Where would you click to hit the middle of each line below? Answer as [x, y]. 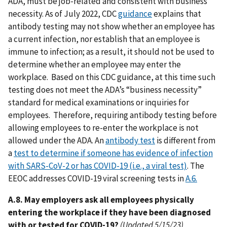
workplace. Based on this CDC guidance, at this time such [112, 77]
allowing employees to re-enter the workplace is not [103, 128]
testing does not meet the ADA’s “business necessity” [105, 90]
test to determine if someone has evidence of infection [113, 153]
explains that [177, 14]
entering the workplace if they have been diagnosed [109, 212]
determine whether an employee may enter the [94, 64]
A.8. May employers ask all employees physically [101, 199]
